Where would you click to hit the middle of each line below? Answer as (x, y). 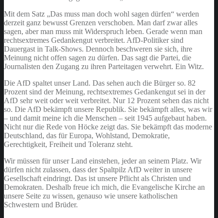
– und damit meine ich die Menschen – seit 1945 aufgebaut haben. (105, 118)
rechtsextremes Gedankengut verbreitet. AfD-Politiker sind (94, 40)
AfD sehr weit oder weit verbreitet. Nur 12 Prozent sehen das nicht (106, 100)
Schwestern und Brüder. (41, 204)
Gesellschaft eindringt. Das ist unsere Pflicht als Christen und (97, 178)
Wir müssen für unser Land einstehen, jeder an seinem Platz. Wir (103, 161)
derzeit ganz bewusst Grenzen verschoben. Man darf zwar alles (101, 22)
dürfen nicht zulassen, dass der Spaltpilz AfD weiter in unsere (98, 169)
